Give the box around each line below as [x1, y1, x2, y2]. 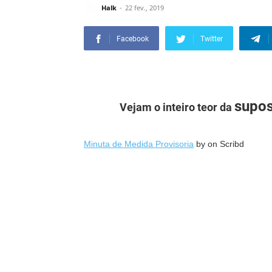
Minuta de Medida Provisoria [84, 139, 194, 149]
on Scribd [208, 139, 244, 149]
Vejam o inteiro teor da [119, 101, 234, 114]
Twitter [200, 35, 223, 44]
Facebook [117, 35, 149, 44]
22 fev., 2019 [125, 3, 164, 13]
